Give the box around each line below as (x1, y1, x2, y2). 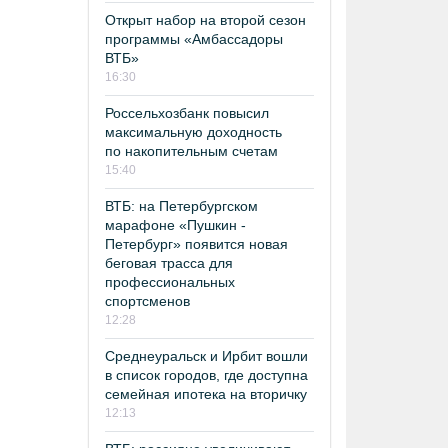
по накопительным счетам (105, 143, 278, 159)
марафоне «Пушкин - (105, 217, 246, 233)
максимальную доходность (105, 124, 282, 140)
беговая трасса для (105, 255, 233, 271)
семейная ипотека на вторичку (105, 386, 307, 402)
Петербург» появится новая (105, 236, 288, 252)
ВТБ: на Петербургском (105, 198, 258, 214)
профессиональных (105, 274, 235, 290)
